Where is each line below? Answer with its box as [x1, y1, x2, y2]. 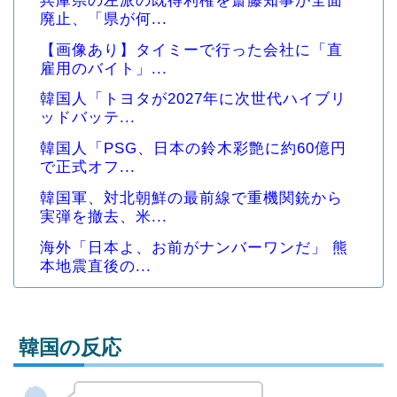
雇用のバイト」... [40, 59, 167, 77]
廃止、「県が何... [40, 10, 167, 27]
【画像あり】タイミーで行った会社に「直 [40, 41, 343, 58]
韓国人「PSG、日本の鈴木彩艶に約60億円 [40, 140, 346, 158]
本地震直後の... [40, 258, 152, 276]
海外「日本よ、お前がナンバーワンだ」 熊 [40, 239, 348, 257]
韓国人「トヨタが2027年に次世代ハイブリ [40, 90, 346, 108]
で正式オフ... [40, 159, 136, 176]
